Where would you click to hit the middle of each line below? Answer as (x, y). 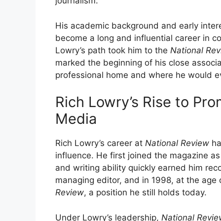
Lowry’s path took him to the (113, 50)
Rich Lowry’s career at (100, 143)
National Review (177, 143)
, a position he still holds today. (145, 193)
